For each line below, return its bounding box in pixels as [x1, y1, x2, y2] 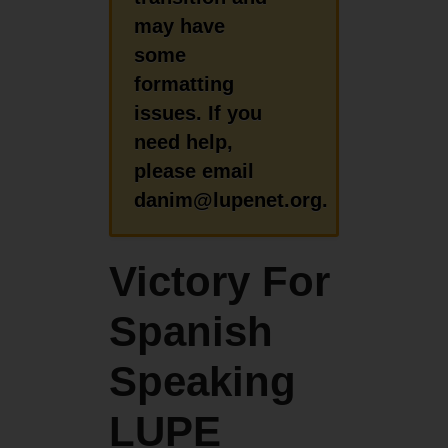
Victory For [108, 258, 330, 306]
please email [134, 159, 255, 182]
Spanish [108, 308, 273, 356]
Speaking [108, 358, 296, 406]
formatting [134, 72, 235, 95]
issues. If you [134, 101, 263, 124]
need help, [134, 130, 234, 153]
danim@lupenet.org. [134, 188, 329, 211]
